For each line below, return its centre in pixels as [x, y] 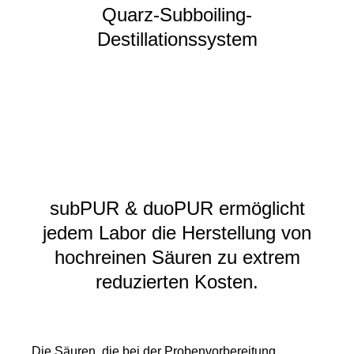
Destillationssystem [177, 39]
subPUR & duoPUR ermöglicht [177, 208]
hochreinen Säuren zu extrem [177, 257]
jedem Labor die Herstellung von [177, 232]
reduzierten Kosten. [177, 281]
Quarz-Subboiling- [177, 14]
